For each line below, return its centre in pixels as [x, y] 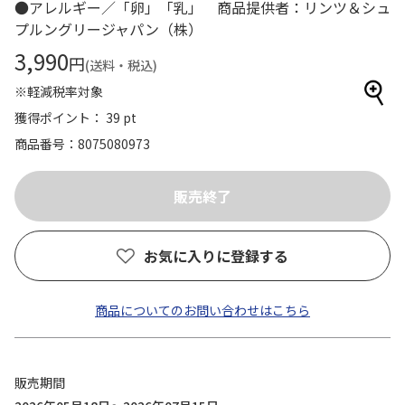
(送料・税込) [121, 65]
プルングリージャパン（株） [108, 29]
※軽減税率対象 [59, 91]
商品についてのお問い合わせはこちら [202, 310]
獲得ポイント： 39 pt [75, 118]
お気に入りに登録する [216, 256]
